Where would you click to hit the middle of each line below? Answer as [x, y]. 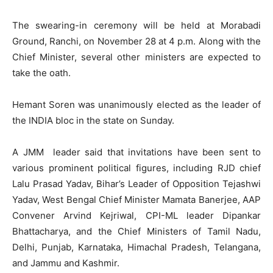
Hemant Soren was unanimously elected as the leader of [136, 104]
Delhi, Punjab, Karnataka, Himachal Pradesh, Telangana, [136, 247]
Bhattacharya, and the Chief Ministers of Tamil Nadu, [136, 231]
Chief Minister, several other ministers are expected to [136, 57]
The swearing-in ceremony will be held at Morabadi [136, 25]
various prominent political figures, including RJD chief [136, 168]
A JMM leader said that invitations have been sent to [136, 152]
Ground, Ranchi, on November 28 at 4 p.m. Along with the [136, 41]
